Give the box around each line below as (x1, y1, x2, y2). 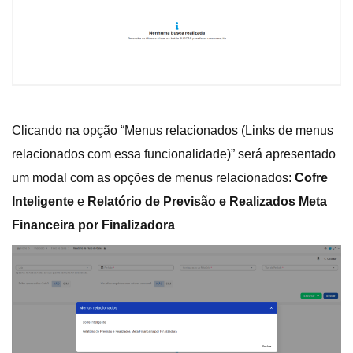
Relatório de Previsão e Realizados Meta (87, 194, 327, 208)
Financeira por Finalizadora (12, 217, 175, 232)
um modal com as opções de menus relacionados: (12, 170, 295, 184)
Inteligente (12, 194, 74, 208)
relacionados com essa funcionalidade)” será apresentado (12, 147, 336, 161)
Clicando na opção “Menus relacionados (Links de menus (12, 123, 333, 137)
